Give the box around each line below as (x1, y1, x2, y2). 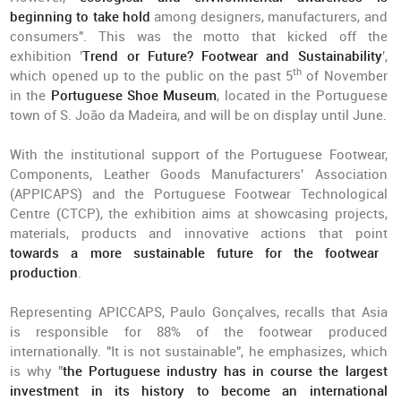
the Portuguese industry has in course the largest (63, 363, 388, 380)
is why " (10, 363, 64, 380)
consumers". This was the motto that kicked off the (10, 29, 388, 45)
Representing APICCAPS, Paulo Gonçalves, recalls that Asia (10, 304, 388, 320)
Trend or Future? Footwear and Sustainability (82, 48, 382, 64)
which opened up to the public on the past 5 (10, 68, 293, 84)
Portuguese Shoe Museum (50, 88, 218, 104)
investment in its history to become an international (10, 383, 388, 399)
